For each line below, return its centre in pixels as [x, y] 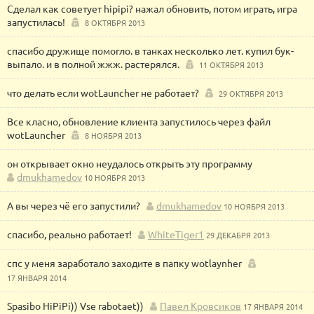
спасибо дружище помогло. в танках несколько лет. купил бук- [150, 50]
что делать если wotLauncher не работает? [103, 93]
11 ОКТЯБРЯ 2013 [231, 64]
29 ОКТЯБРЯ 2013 [251, 93]
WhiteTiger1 [176, 234]
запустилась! [36, 22]
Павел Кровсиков [200, 306]
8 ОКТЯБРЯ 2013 [115, 22]
